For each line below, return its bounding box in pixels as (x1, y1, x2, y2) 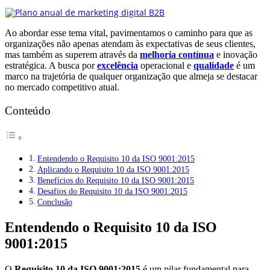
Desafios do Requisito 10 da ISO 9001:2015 (37, 186, 187, 196)
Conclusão (37, 197, 72, 207)
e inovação (214, 49, 257, 60)
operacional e (138, 60, 193, 71)
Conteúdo (5, 104, 51, 117)
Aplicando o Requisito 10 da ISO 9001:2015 (37, 165, 189, 175)
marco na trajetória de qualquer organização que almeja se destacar (5, 71, 257, 81)
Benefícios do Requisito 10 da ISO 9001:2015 (37, 175, 194, 186)
